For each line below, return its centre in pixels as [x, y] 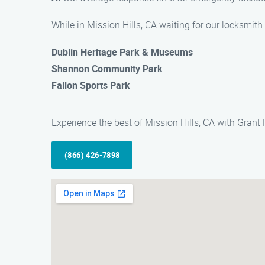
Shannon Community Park [107, 69]
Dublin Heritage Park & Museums [122, 52]
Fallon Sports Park [91, 85]
